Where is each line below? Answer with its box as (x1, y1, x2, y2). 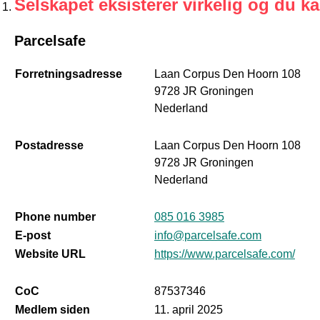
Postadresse (14, 139, 84, 151)
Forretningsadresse (14, 67, 122, 80)
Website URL (14, 247, 86, 260)
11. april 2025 (154, 303, 223, 316)
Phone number (14, 210, 96, 223)
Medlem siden (14, 303, 90, 316)
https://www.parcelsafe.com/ (154, 247, 295, 260)
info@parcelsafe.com (154, 229, 261, 241)
